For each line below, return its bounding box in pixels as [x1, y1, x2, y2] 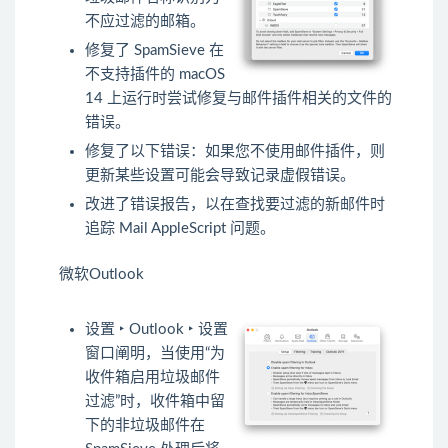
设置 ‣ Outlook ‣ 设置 [85, 322, 228, 338]
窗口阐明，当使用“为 [85, 346, 225, 362]
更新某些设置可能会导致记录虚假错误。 [85, 168, 355, 184]
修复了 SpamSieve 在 [85, 43, 224, 59]
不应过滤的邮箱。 [85, 14, 205, 30]
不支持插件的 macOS [85, 67, 225, 83]
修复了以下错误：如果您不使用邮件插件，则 [85, 144, 385, 160]
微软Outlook [59, 267, 144, 283]
